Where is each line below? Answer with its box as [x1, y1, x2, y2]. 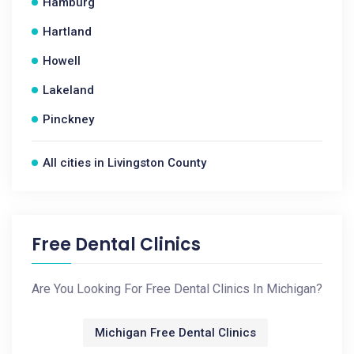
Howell [43, 54, 81, 68]
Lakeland [43, 83, 94, 97]
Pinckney [43, 112, 94, 126]
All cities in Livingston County [43, 156, 206, 170]
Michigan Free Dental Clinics [94, 326, 256, 340]
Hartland [43, 24, 92, 39]
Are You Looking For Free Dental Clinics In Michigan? [32, 281, 322, 296]
